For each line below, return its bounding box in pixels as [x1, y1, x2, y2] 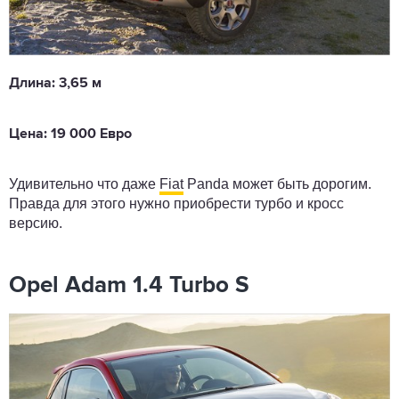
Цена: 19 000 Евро [9, 127, 132, 142]
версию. [9, 216, 66, 232]
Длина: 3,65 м [9, 77, 102, 92]
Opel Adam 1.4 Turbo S [9, 274, 249, 298]
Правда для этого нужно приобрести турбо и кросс [9, 196, 344, 212]
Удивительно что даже [9, 176, 159, 192]
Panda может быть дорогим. [183, 176, 371, 192]
